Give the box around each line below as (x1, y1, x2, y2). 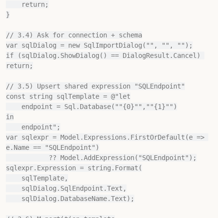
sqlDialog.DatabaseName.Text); (6, 195, 21, 202)
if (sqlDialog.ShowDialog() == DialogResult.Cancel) (6, 52, 200, 59)
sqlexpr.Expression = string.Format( (6, 164, 142, 172)
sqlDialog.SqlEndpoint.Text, (6, 184, 21, 192)
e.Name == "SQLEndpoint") (6, 144, 99, 151)
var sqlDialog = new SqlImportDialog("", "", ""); (6, 41, 193, 49)
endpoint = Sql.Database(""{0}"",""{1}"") (6, 103, 21, 110)
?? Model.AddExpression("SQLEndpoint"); (6, 154, 49, 162)
